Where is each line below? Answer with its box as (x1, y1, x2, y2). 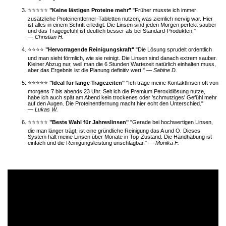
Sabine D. (153, 67, 177, 74)
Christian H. (35, 34, 64, 40)
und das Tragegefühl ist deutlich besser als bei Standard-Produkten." (28, 28, 196, 34)
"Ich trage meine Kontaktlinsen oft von (126, 80, 218, 86)
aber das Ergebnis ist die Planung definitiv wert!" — (28, 67, 152, 74)
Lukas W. (35, 106, 58, 113)
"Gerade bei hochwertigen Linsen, (130, 119, 213, 126)
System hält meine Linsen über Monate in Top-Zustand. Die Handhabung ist (28, 134, 212, 140)
